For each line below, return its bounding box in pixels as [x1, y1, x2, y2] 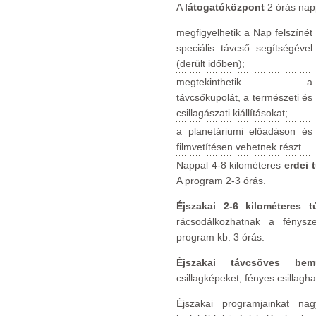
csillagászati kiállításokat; [176, 107, 288, 119]
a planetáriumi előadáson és [176, 126, 312, 137]
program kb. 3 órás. [176, 231, 265, 243]
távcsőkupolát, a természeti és [176, 92, 312, 103]
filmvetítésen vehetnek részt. [176, 141, 304, 152]
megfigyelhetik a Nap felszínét [176, 27, 312, 38]
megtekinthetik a [176, 76, 312, 87]
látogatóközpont [185, 1, 265, 13]
